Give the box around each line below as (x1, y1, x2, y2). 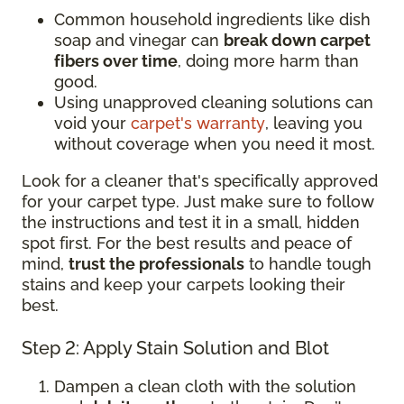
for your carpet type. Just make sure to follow (22, 191, 374, 211)
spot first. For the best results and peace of (22, 233, 352, 252)
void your (54, 113, 131, 133)
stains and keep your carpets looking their (22, 274, 345, 294)
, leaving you (265, 113, 363, 133)
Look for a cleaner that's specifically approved (22, 170, 378, 190)
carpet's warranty (131, 113, 265, 133)
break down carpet (224, 30, 371, 50)
